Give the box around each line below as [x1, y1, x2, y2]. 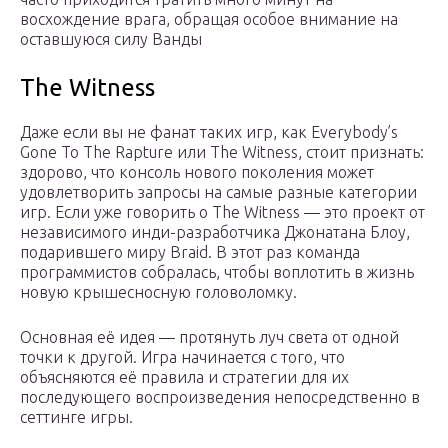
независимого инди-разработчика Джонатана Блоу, [20, 223, 410, 242]
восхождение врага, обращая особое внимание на [20, 10, 398, 29]
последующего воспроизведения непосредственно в [20, 388, 420, 407]
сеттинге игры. [20, 408, 133, 427]
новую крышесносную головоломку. [20, 283, 297, 302]
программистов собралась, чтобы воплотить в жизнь [20, 263, 414, 282]
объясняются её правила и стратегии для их [20, 368, 349, 387]
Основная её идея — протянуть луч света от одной [20, 328, 399, 347]
